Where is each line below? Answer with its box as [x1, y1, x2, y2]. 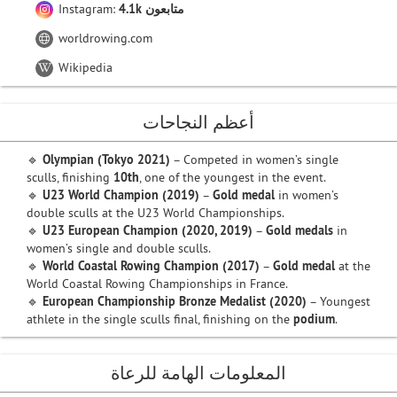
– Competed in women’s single [170, 152, 339, 167]
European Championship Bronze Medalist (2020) [43, 293, 307, 309]
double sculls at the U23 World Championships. [27, 205, 284, 221]
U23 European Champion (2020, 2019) [43, 222, 253, 238]
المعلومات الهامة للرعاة [111, 362, 286, 384]
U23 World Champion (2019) [43, 187, 199, 203]
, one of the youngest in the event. [139, 169, 326, 185]
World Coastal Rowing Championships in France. [27, 276, 288, 292]
